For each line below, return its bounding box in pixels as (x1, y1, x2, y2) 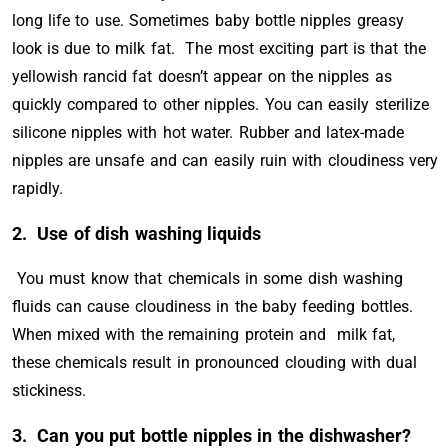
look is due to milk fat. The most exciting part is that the (11, 39, 426, 58)
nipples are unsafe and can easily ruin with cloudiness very (11, 151, 439, 170)
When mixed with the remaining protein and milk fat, (11, 325, 396, 344)
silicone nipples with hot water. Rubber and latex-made (11, 123, 405, 142)
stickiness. (11, 381, 86, 400)
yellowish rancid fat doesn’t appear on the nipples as (11, 67, 392, 86)
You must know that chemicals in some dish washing (11, 269, 404, 288)
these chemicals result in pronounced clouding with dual (11, 353, 418, 372)
